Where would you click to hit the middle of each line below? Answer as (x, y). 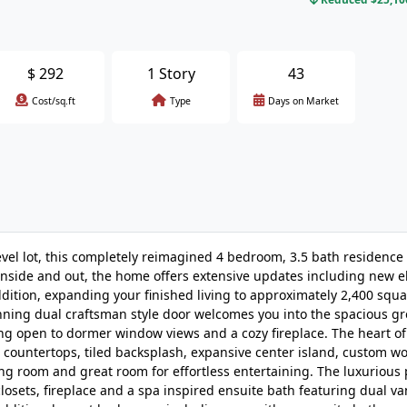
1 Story (171, 74)
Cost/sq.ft (54, 101)
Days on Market (303, 101)
